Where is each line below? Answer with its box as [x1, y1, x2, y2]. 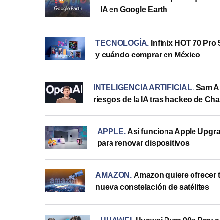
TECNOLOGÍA [95, 38, 147, 47]
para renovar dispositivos [97, 139, 190, 148]
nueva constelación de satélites [95, 183, 210, 192]
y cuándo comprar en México [95, 50, 200, 59]
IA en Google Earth [100, 5, 167, 14]
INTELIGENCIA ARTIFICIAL [93, 83, 192, 92]
